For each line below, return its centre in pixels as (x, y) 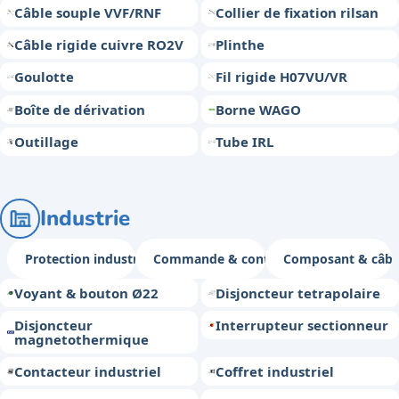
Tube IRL (245, 141)
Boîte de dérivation (80, 109)
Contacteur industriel (88, 372)
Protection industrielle (94, 258)
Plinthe (240, 45)
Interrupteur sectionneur (302, 325)
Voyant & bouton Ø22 (86, 293)
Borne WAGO (259, 109)
